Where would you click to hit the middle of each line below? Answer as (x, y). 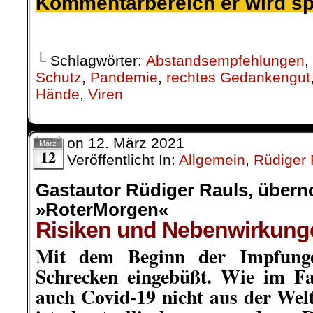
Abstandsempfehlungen (225, 60)
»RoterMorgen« (102, 209)
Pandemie (124, 77)
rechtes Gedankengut (238, 77)
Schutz (59, 77)
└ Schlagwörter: (91, 60)
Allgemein (212, 159)
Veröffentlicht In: (123, 159)
